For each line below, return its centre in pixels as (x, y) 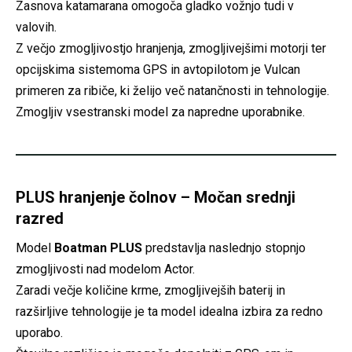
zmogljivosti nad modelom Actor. (105, 269)
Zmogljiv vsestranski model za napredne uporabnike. (160, 112)
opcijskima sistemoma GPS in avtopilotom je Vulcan (158, 69)
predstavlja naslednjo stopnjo (224, 247)
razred (40, 218)
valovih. (36, 27)
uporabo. (39, 332)
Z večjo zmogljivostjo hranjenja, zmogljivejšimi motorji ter (171, 48)
